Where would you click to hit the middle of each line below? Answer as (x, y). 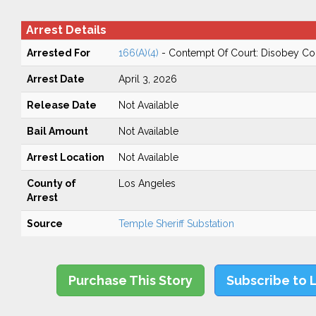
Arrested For (58, 53)
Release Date (61, 105)
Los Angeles (147, 183)
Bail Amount (57, 131)
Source (44, 224)
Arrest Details (66, 30)
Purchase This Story (131, 280)
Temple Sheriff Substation (176, 224)
